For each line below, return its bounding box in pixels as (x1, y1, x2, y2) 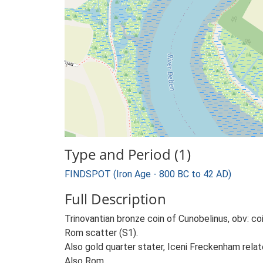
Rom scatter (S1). (65, 227, 138, 238)
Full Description (65, 189, 166, 208)
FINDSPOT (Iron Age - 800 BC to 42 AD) (65, 168, 231, 180)
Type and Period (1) (65, 144, 191, 164)
